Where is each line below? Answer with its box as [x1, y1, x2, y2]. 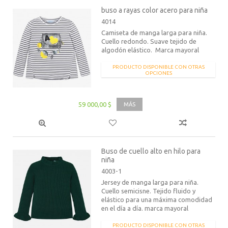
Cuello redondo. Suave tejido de [101, 37, 197, 45]
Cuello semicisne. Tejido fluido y [101, 187, 196, 194]
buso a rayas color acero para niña [101, 6, 208, 14]
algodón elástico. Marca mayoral [101, 46, 199, 53]
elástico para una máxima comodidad [101, 195, 213, 203]
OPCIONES [145, 70, 172, 76]
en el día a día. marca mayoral [101, 204, 189, 212]
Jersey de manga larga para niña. [101, 178, 199, 186]
